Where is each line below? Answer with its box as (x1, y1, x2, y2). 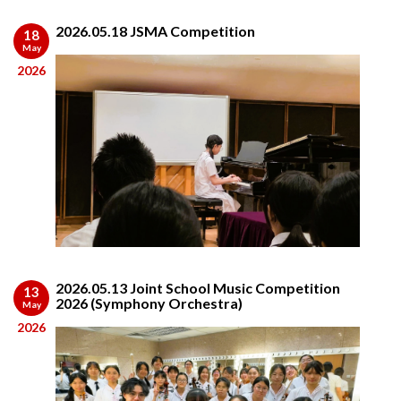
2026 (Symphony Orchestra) (55, 294, 243, 311)
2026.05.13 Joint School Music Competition (55, 278, 340, 296)
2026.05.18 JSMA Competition (55, 21, 255, 39)
